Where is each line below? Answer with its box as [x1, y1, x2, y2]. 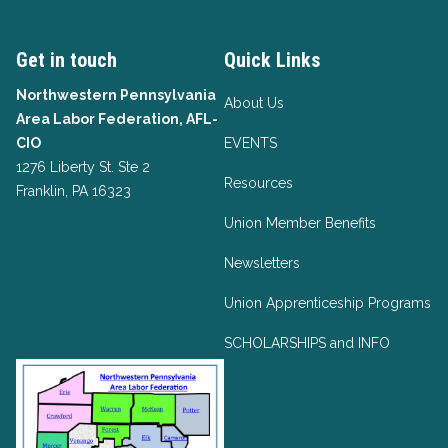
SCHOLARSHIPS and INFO [224, 335, 390, 351]
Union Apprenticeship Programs [224, 295, 431, 311]
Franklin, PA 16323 [16, 183, 131, 199]
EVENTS [224, 135, 277, 151]
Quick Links [224, 48, 320, 72]
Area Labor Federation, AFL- [16, 111, 218, 127]
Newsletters [224, 255, 300, 271]
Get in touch [16, 48, 117, 72]
